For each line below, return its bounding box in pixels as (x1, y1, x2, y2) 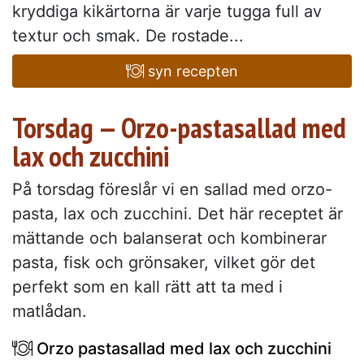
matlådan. (12, 301, 87, 321)
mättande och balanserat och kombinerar (12, 227, 327, 248)
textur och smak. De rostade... (12, 25, 244, 45)
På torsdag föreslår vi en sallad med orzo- (12, 179, 332, 199)
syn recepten (144, 62, 239, 80)
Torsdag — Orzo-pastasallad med (12, 108, 346, 146)
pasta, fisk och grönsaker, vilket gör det (12, 252, 315, 272)
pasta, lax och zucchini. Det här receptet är (12, 203, 343, 223)
